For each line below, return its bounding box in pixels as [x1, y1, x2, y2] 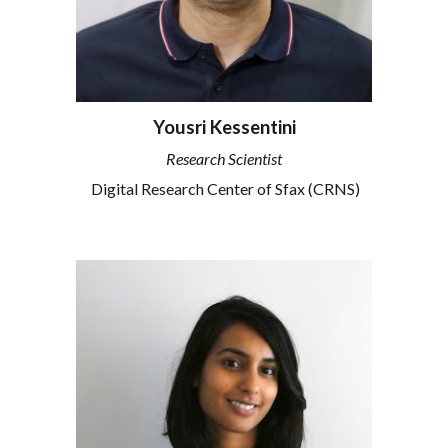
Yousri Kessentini [152, 116, 296, 139]
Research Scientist [166, 149, 282, 169]
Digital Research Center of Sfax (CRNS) [88, 178, 360, 198]
